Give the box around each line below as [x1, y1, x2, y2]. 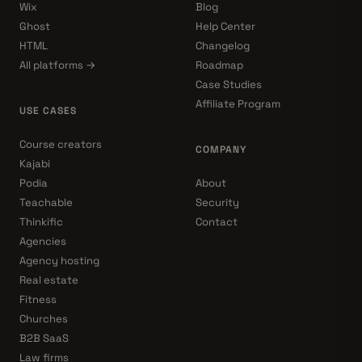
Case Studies [196, 78, 262, 92]
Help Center [196, 19, 255, 34]
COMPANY [196, 143, 246, 157]
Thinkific [19, 215, 63, 229]
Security [196, 196, 239, 210]
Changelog [196, 39, 250, 53]
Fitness [19, 293, 57, 307]
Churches [19, 312, 68, 326]
